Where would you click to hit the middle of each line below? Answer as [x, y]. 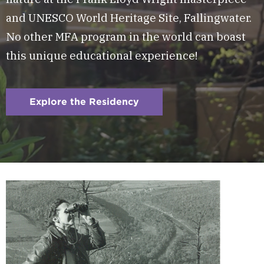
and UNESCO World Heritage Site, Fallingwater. [129, 18]
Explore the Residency [84, 102]
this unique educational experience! [102, 55]
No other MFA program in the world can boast [126, 37]
